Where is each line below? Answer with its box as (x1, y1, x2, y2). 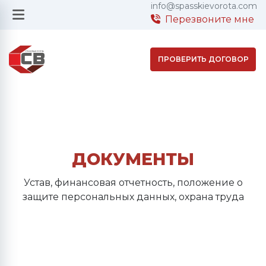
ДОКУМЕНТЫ (72, 149, 194, 169)
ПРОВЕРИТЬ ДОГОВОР (157, 55, 249, 64)
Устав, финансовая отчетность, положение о (23, 177, 243, 188)
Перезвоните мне (165, 14, 254, 25)
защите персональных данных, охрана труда (22, 191, 244, 202)
